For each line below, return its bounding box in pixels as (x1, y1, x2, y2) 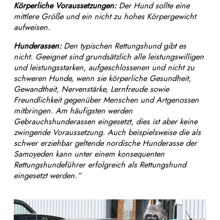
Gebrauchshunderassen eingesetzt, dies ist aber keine (14, 116, 197, 128)
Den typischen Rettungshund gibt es (64, 40, 186, 52)
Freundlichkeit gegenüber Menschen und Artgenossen (14, 94, 199, 106)
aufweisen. (14, 22, 50, 33)
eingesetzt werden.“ (14, 170, 81, 182)
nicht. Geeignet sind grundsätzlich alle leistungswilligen (14, 51, 204, 63)
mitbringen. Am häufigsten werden (14, 105, 133, 117)
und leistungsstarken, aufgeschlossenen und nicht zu (14, 62, 194, 74)
